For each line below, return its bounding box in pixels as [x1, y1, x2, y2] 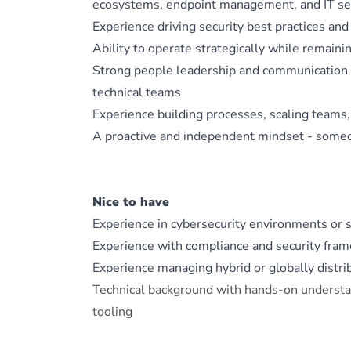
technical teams [92, 84, 181, 101]
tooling [92, 303, 132, 320]
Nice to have [92, 194, 169, 211]
